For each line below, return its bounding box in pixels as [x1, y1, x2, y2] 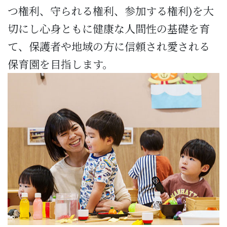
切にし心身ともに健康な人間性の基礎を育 [8, 20, 210, 36]
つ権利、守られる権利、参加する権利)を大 [8, 3, 214, 18]
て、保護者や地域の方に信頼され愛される [8, 38, 210, 54]
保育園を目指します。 [8, 56, 113, 71]
